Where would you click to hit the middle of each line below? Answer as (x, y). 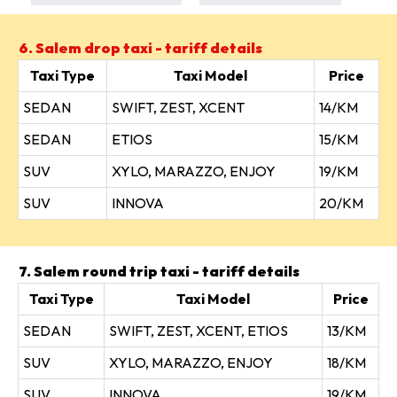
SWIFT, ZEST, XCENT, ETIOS (198, 331)
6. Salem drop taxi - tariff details (140, 48)
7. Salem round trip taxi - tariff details (159, 271)
